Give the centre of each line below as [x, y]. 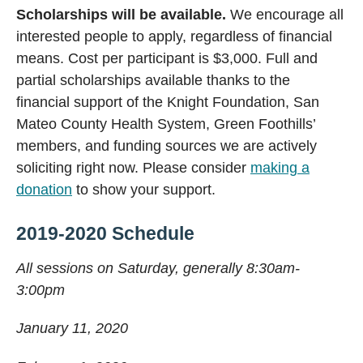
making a [280, 168]
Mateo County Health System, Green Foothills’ [166, 124]
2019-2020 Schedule [105, 233]
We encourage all [287, 15]
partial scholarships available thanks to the [153, 81]
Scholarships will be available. [123, 15]
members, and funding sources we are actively [167, 146]
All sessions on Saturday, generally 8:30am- [158, 268]
